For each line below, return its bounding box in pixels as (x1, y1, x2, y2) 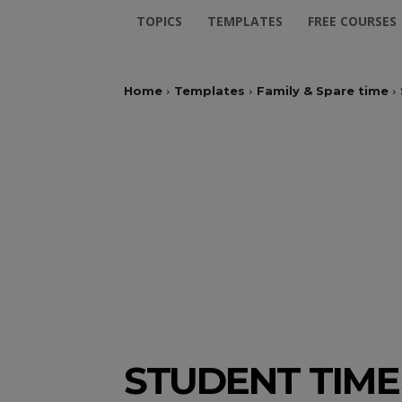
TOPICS (136, 13, 182, 30)
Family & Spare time (257, 83, 389, 98)
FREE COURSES (308, 13, 397, 30)
